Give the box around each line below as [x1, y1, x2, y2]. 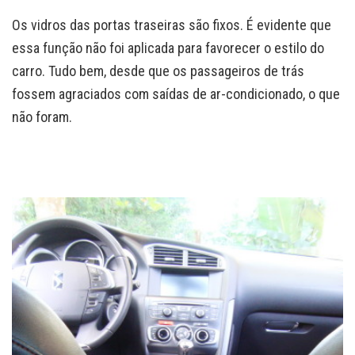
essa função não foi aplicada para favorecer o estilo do [12, 40, 324, 57]
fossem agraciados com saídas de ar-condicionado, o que [12, 86, 340, 103]
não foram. [12, 109, 72, 126]
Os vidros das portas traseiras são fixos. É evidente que [12, 17, 331, 34]
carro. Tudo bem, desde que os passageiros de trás [12, 63, 304, 80]
